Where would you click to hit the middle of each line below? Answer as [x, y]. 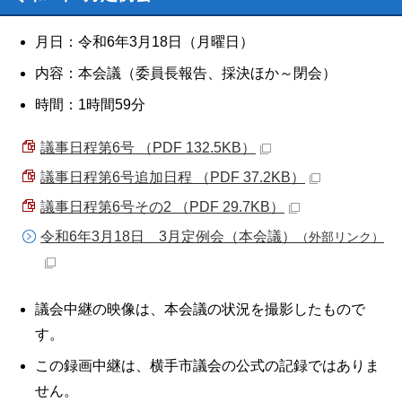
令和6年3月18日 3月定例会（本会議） [168, 236]
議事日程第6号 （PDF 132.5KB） [148, 148]
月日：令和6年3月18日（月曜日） [144, 42]
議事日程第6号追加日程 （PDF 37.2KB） [173, 177]
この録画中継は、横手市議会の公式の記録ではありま [207, 366]
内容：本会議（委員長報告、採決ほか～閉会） [186, 73]
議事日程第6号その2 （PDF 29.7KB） [162, 207]
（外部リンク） [340, 237]
